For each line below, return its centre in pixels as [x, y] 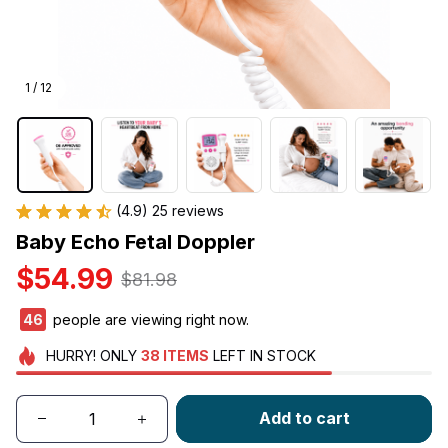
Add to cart [304, 418]
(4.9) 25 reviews [170, 211]
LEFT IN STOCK [262, 356]
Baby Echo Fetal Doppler [135, 242]
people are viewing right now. [149, 320]
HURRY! [70, 356]
